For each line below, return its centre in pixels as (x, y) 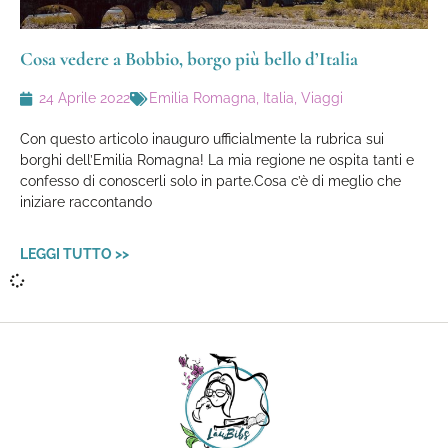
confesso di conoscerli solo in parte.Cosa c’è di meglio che (210, 181)
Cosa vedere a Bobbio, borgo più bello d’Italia (189, 58)
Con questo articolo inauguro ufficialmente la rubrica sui (202, 139)
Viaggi (322, 98)
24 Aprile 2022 (84, 98)
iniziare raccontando (86, 202)
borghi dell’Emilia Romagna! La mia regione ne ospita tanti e (217, 160)
